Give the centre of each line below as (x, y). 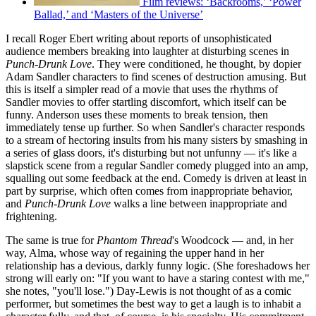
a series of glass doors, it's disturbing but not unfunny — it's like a (151, 153)
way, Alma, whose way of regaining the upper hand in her (135, 253)
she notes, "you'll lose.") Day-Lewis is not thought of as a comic (148, 291)
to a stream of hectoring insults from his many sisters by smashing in (157, 140)
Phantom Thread (134, 241)
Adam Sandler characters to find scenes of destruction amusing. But (156, 77)
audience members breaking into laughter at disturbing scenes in (147, 51)
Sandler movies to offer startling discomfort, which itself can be (146, 102)
